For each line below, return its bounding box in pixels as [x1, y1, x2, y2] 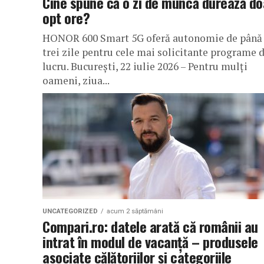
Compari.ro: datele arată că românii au [42, 216, 258, 237]
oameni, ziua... [42, 74, 110, 87]
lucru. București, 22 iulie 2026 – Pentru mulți [42, 60, 247, 73]
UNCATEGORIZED [42, 207, 98, 215]
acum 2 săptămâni [107, 207, 163, 215]
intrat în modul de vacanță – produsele [42, 231, 258, 252]
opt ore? [42, 7, 90, 28]
